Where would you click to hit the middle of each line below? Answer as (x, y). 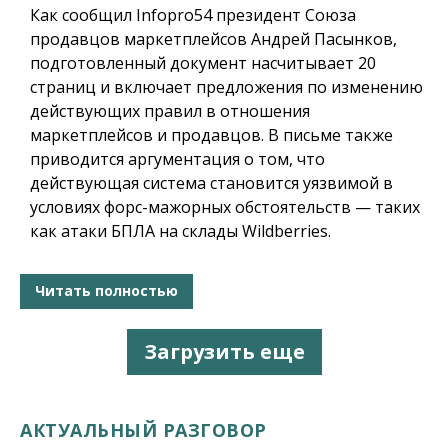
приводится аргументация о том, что (177, 158)
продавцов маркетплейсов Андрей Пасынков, (213, 38)
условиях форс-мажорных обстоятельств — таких (225, 206)
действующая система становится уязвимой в (211, 182)
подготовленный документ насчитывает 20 (203, 62)
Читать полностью (106, 291)
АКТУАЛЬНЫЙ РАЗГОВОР (143, 429)
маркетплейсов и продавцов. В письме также (211, 134)
